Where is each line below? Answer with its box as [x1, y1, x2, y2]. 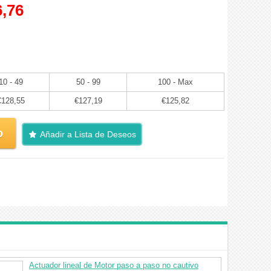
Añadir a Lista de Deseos [40, 129, 136, 139]
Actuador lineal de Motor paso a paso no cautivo [29, 261, 198, 270]
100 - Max [158, 77, 193, 87]
